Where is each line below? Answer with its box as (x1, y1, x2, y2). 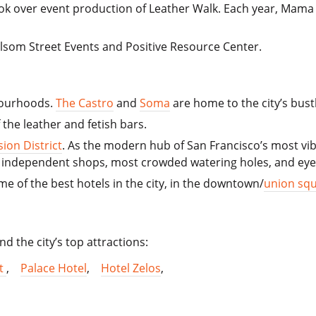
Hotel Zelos (101, 260, 161, 276)
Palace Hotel (20, 260, 87, 276)
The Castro (56, 95, 114, 111)
